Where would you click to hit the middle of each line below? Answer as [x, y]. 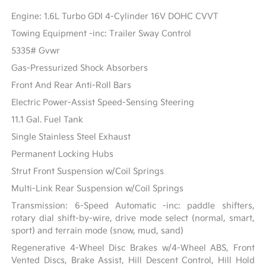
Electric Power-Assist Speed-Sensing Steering [103, 102]
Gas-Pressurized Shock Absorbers [80, 68]
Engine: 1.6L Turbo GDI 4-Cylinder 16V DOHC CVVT [115, 16]
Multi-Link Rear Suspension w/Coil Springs [98, 188]
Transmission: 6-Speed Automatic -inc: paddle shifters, [133, 205]
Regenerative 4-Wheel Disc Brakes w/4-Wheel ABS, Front [133, 248]
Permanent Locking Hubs [63, 154]
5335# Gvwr [36, 50]
